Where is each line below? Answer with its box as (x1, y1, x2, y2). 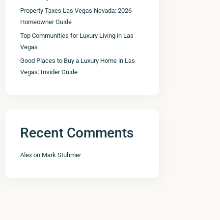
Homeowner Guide (20, 18, 72, 26)
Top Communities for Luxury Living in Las (20, 31, 134, 39)
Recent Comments (20, 124, 134, 141)
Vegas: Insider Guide (20, 68, 78, 76)
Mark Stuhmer (42, 151, 81, 159)
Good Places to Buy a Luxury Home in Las (20, 56, 135, 64)
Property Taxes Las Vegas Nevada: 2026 (20, 6, 132, 14)
